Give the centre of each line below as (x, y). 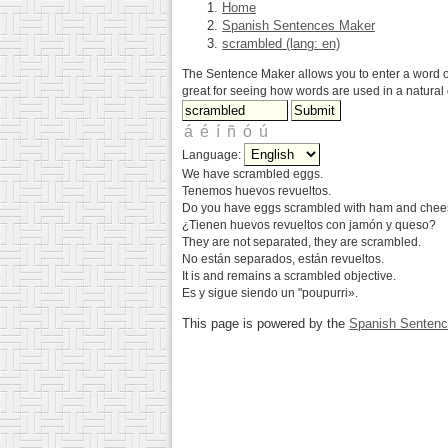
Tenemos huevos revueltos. (256, 191)
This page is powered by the (265, 323)
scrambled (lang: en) (281, 43)
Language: (213, 155)
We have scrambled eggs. (252, 174)
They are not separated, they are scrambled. (301, 242)
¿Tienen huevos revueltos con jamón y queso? (309, 225)
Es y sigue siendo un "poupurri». (270, 293)
